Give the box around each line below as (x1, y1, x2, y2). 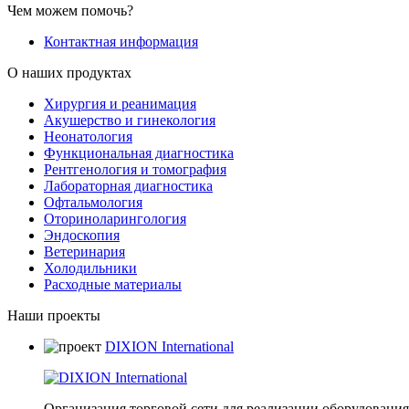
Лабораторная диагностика (44, 177, 213, 194)
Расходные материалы (44, 276, 182, 292)
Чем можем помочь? (7, 2, 133, 18)
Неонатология (44, 128, 132, 144)
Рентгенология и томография (44, 161, 226, 177)
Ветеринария (44, 243, 125, 259)
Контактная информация (44, 33, 198, 49)
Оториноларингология (44, 210, 186, 226)
